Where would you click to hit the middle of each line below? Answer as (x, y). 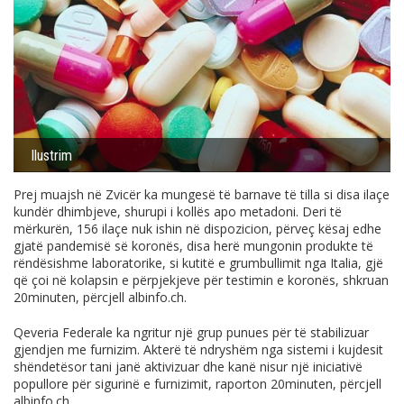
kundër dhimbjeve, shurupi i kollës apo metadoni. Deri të (178, 211)
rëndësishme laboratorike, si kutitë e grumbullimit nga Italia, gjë (198, 262)
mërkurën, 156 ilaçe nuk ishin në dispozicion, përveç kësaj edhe (197, 228)
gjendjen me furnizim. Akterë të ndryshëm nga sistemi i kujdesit (198, 349)
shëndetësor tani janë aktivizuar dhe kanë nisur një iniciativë (188, 366)
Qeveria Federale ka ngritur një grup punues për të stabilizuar (191, 332)
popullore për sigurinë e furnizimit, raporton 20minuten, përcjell (197, 383)
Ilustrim (51, 155)
